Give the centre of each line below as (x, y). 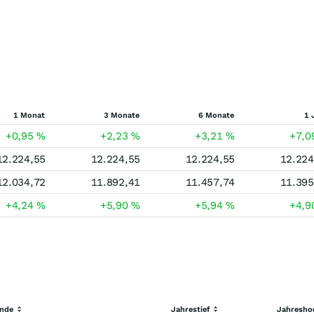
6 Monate (216, 115)
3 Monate (122, 115)
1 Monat (29, 115)
